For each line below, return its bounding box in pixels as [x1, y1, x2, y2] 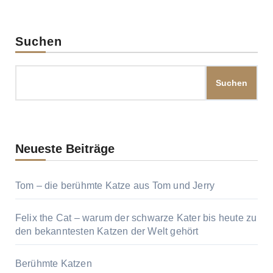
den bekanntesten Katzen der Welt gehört [15, 226, 199, 237]
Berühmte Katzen [15, 258, 92, 269]
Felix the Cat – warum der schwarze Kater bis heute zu [15, 213, 257, 224]
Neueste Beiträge [15, 142, 115, 156]
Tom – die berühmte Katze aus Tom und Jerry [15, 180, 215, 191]
